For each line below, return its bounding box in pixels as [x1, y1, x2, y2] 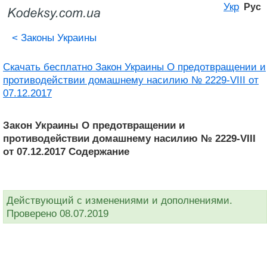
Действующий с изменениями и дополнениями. [7, 194, 232, 206]
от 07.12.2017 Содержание [3, 145, 129, 157]
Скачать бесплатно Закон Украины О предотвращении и [3, 61, 266, 73]
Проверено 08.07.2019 [7, 207, 108, 219]
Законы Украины [18, 32, 97, 44]
